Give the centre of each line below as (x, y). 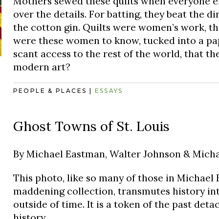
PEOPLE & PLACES (50, 91)
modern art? (42, 66)
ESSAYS (109, 91)
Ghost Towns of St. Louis (91, 126)
